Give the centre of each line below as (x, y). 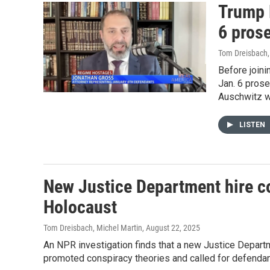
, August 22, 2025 (171, 228)
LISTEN (253, 125)
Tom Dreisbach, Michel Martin (93, 228)
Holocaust (80, 207)
